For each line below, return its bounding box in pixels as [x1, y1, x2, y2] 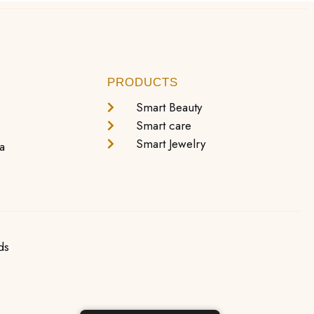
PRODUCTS [107, 75, 178, 89]
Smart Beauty [135, 98, 202, 116]
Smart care [135, 116, 191, 134]
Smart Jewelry [135, 135, 205, 152]
